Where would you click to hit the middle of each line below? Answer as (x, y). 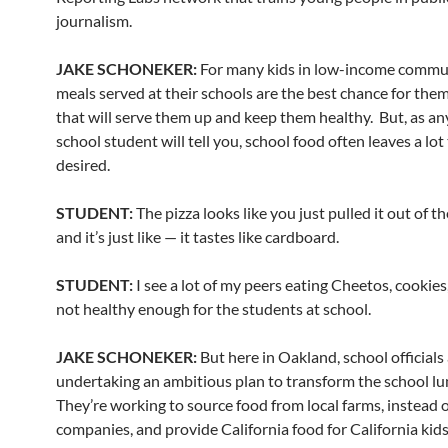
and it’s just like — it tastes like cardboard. (197, 236)
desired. (83, 164)
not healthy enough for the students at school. (213, 308)
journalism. (94, 20)
